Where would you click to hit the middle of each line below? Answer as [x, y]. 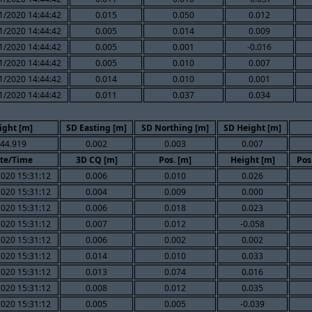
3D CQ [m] [96, 159]
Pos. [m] [175, 159]
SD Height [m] [252, 127]
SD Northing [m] [175, 127]
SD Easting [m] [96, 127]
